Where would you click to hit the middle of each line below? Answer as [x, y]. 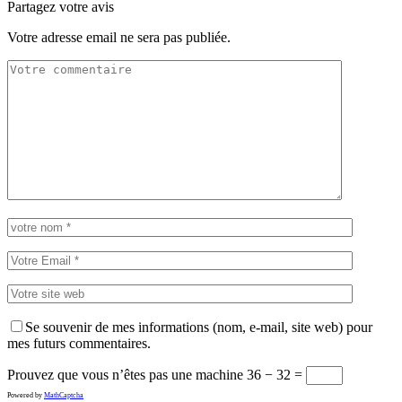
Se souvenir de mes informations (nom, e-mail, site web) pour [199, 327]
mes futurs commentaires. [79, 343]
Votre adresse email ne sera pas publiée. [119, 37]
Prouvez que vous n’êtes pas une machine [125, 374]
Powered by [26, 395]
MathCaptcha [64, 395]
